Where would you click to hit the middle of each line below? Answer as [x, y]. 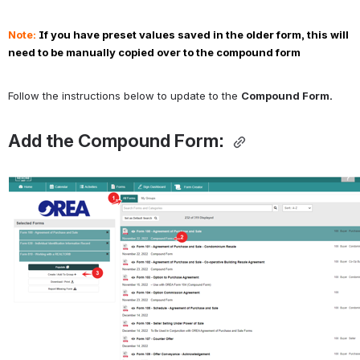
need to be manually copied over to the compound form [154, 52]
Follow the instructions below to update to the [125, 95]
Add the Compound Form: [118, 140]
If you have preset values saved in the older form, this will [194, 34]
